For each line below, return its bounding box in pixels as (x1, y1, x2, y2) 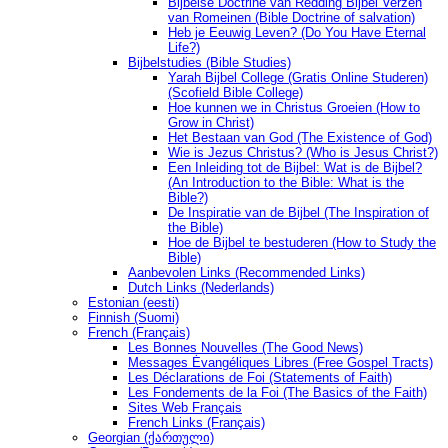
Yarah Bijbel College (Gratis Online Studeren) (168, 70, 428, 86)
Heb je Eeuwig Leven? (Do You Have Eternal (168, 25, 426, 41)
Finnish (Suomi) (88, 310, 179, 326)
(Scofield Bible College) (168, 85, 303, 101)
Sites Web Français (128, 400, 242, 416)
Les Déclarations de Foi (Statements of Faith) (128, 370, 392, 386)
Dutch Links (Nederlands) (128, 280, 274, 296)
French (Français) (88, 325, 190, 341)
